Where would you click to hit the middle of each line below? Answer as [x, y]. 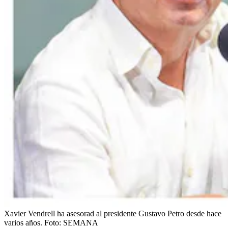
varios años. [23, 222]
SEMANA [81, 222]
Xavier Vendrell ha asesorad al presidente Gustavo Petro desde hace [113, 213]
